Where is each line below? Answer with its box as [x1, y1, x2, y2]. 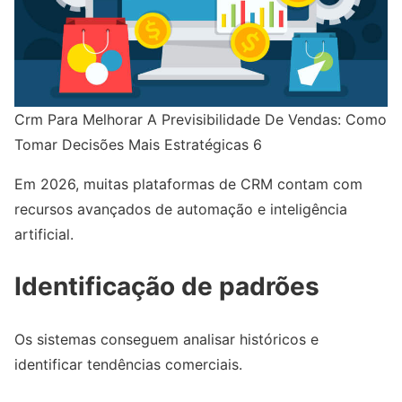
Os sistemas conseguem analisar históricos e [14, 329, 319, 348]
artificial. [14, 224, 74, 243]
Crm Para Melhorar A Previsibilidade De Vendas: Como [14, 109, 387, 128]
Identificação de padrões [14, 270, 319, 301]
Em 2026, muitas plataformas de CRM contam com [14, 174, 363, 193]
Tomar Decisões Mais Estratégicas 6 [14, 135, 262, 153]
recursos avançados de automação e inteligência [14, 199, 347, 218]
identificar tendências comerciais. [14, 354, 242, 373]
